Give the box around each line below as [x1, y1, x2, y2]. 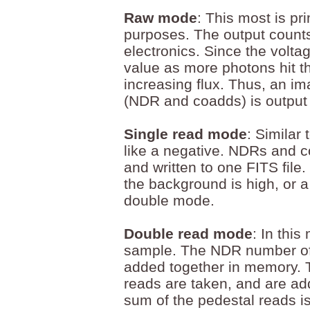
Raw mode [124, 10, 197, 26]
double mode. [124, 192, 215, 208]
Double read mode [124, 226, 253, 241]
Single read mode [124, 126, 247, 142]
